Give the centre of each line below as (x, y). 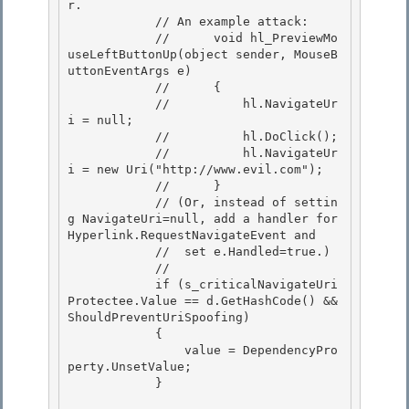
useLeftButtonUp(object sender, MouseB (203, 55)
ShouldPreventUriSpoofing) (159, 318)
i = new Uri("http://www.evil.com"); (199, 170)
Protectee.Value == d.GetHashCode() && (203, 301)
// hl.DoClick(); (111, 137)
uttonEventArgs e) (130, 71)
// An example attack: (111, 22)
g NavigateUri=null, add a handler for (203, 219)
